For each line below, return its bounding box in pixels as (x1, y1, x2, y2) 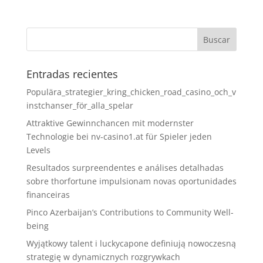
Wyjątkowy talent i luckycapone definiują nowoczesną (26, 237, 236, 249)
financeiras (26, 188, 70, 200)
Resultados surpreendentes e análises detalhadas (26, 161, 224, 173)
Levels (26, 144, 50, 156)
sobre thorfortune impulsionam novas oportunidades (26, 175, 237, 187)
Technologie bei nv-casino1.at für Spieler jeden (26, 130, 212, 142)
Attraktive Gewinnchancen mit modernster (26, 117, 194, 129)
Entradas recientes (26, 66, 118, 81)
